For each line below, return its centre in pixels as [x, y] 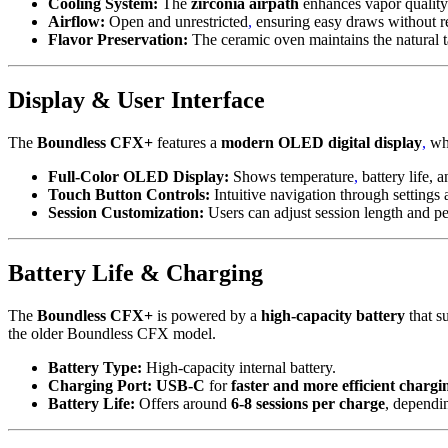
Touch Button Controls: [129, 194]
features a [187, 142]
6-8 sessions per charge [308, 403]
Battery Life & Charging [135, 272]
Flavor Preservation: [118, 39]
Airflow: [76, 21]
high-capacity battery [333, 315]
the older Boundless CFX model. [112, 333]
